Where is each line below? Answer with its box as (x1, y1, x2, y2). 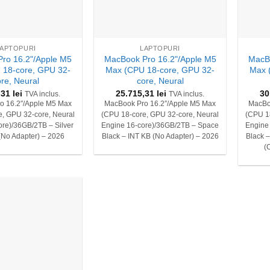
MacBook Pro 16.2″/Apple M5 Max (104, 99, 216, 107)
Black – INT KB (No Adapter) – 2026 (101, 132, 219, 140)
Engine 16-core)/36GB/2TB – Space (101, 121, 219, 129)
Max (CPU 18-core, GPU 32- (105, 65, 215, 75)
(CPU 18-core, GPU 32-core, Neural (101, 110, 219, 118)
